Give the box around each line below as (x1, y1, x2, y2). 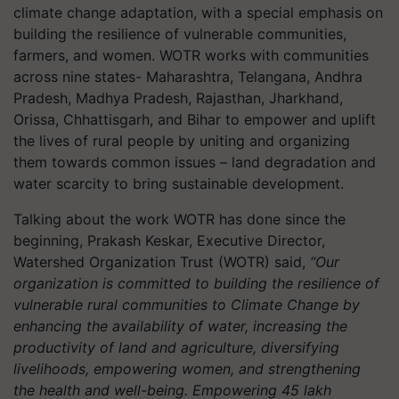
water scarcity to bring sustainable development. (13, 174, 344, 192)
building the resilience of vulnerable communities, (13, 24, 346, 43)
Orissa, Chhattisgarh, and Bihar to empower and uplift (13, 110, 376, 128)
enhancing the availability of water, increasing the (13, 316, 347, 335)
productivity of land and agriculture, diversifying (13, 338, 339, 356)
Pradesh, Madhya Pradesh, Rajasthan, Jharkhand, (13, 88, 343, 107)
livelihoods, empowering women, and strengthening (13, 359, 361, 378)
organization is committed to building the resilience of (13, 273, 379, 292)
